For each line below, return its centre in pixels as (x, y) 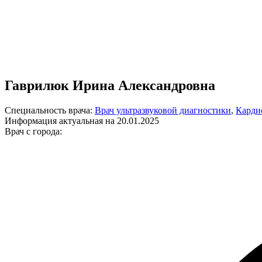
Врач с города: (33, 131)
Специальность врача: (50, 110)
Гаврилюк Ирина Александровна (110, 85)
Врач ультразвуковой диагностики (163, 110)
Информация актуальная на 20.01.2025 (82, 120)
